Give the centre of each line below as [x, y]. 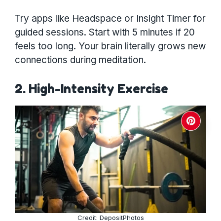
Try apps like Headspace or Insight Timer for [110, 19]
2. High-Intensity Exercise [92, 89]
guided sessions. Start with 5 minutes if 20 [105, 33]
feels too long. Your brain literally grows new [110, 46]
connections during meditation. [80, 60]
